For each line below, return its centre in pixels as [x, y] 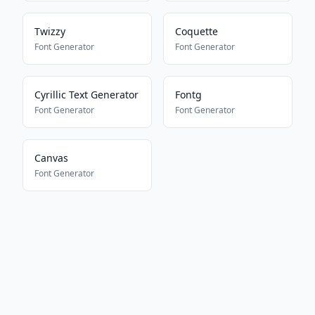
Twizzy [50, 31]
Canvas [51, 158]
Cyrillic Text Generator [86, 95]
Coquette [197, 31]
